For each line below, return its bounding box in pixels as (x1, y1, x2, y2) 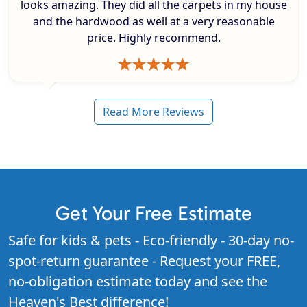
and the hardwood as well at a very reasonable (32, 14, 275, 29)
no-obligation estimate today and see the (8, 272, 267, 291)
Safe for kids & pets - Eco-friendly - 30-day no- (8, 231, 294, 250)
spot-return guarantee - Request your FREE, (8, 251, 280, 271)
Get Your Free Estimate (55, 201, 252, 225)
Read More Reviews (103, 104, 204, 120)
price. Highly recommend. (86, 30, 221, 46)
